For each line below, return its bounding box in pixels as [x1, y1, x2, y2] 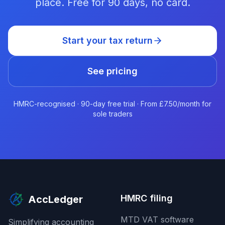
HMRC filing [121, 193, 173, 203]
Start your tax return [62, 35, 153, 46]
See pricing [87, 66, 138, 76]
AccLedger [28, 193, 83, 205]
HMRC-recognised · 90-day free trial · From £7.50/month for [14, 99, 211, 108]
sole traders [92, 109, 133, 118]
